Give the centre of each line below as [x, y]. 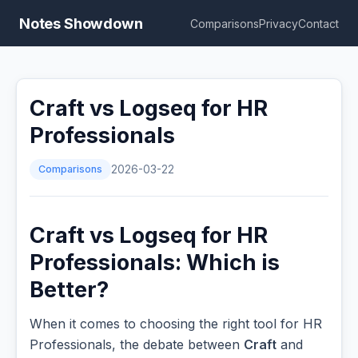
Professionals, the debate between [137, 345]
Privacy [278, 23]
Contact [318, 23]
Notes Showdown [81, 23]
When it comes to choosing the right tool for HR [176, 324]
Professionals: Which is [155, 263]
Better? [69, 290]
